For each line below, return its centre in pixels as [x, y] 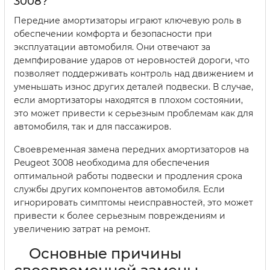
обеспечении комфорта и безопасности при [113, 33]
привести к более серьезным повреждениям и [120, 215]
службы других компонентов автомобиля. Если [119, 189]
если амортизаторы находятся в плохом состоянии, [128, 100]
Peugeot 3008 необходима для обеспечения [111, 162]
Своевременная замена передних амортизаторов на [131, 149]
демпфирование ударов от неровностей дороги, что [132, 60]
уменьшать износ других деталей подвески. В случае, [133, 86]
